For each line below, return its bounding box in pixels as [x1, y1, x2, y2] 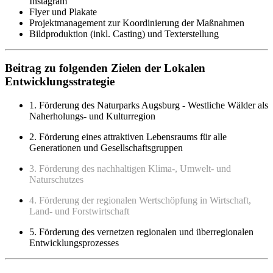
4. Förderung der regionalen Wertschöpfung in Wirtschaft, [29, 195, 251, 206]
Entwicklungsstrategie [5, 75, 115, 88]
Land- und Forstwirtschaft [29, 206, 129, 217]
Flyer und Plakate [29, 6, 97, 17]
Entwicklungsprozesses [29, 238, 119, 249]
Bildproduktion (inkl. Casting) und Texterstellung [29, 28, 219, 39]
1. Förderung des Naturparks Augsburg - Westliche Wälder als [29, 100, 268, 111]
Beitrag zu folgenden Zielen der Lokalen [5, 62, 205, 75]
